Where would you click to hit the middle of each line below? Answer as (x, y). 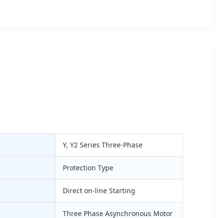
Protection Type (88, 167)
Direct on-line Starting (99, 190)
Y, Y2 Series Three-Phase (103, 145)
